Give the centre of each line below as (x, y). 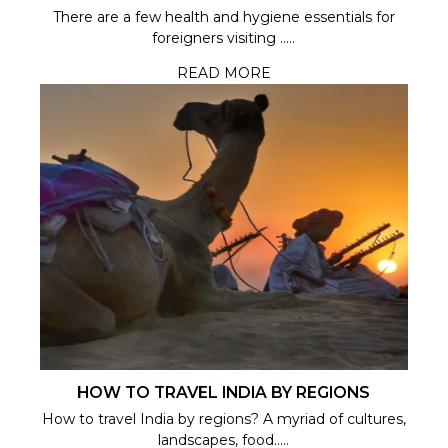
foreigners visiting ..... (224, 37)
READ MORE (223, 72)
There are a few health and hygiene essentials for (223, 16)
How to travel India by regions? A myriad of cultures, (223, 418)
